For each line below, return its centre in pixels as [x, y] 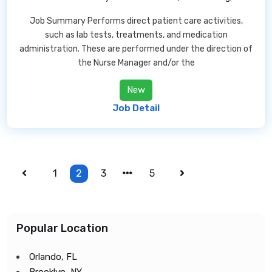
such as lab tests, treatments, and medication [136, 35]
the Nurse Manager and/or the [136, 63]
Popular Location [62, 228]
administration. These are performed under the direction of [136, 49]
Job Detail [136, 108]
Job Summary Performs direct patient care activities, [136, 21]
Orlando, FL [53, 257]
